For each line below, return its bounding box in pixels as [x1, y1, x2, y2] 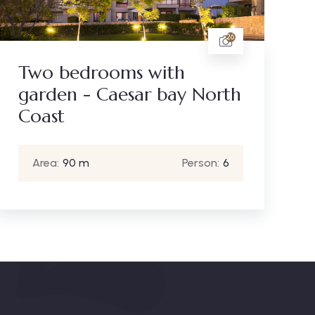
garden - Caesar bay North [18, 82, 241, 105]
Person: [181, 155, 219, 169]
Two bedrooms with [18, 60, 185, 84]
